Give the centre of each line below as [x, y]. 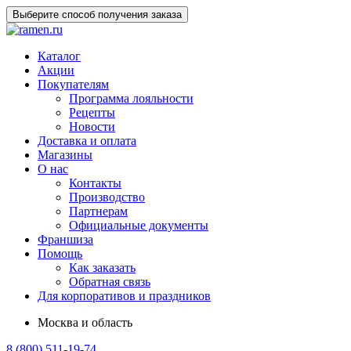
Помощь [60, 253]
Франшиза [65, 239]
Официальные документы [139, 225]
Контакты [95, 183]
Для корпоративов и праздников [124, 296]
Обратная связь [110, 282]
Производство [107, 197]
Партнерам [98, 211]
